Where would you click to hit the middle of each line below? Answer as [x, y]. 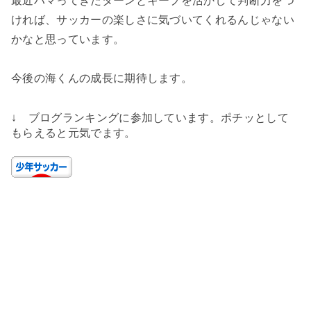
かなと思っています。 [68, 40]
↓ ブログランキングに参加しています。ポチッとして [150, 118]
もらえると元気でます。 [74, 133]
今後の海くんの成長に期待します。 [102, 78]
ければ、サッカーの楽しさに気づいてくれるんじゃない [153, 20]
